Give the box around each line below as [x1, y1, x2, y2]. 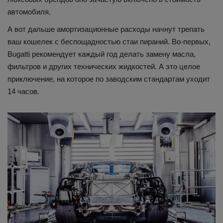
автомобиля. [7, 7, 51, 16]
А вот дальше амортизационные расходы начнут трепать [7, 25, 205, 34]
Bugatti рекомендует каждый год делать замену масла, [7, 50, 196, 59]
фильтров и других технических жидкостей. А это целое [7, 62, 200, 71]
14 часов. [7, 87, 39, 96]
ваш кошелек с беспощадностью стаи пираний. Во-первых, [7, 37, 211, 46]
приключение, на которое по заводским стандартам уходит [7, 75, 210, 84]
